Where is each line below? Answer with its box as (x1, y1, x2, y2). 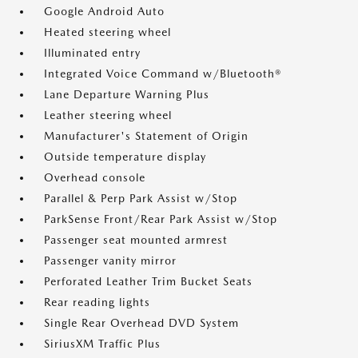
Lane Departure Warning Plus (44, 88, 209, 101)
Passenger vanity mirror (44, 254, 177, 268)
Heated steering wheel (44, 26, 171, 39)
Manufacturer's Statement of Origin (44, 129, 249, 143)
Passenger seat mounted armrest (44, 233, 228, 247)
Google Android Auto (44, 5, 165, 18)
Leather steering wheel (44, 109, 172, 122)
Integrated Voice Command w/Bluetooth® (44, 67, 281, 81)
